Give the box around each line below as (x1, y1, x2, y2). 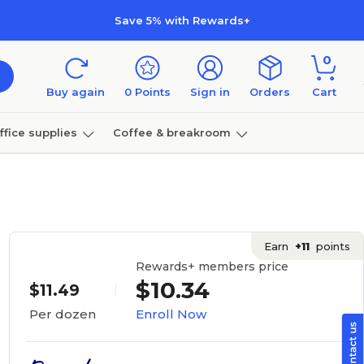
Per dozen (28, 306, 96, 322)
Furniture (4, 166, 58, 180)
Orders (249, 85, 290, 98)
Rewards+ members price (135, 258, 288, 274)
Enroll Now (135, 305, 206, 322)
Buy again (46, 85, 105, 98)
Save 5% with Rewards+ (114, 13, 250, 27)
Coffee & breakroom (112, 125, 231, 139)
